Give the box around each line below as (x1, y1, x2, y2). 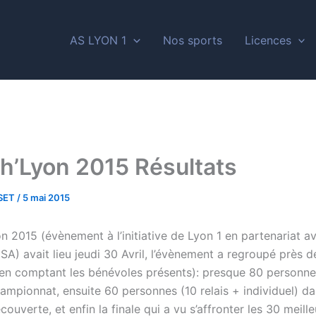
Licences (244, 32, 291, 47)
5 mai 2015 (23, 192, 70, 203)
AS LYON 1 (70, 32, 127, 47)
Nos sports (162, 32, 222, 47)
